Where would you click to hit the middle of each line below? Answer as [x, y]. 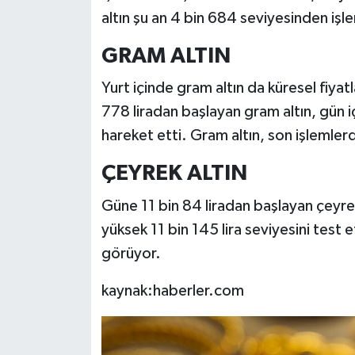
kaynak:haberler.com [172, 290]
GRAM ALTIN [166, 56]
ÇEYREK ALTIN [174, 174]
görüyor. [131, 253]
